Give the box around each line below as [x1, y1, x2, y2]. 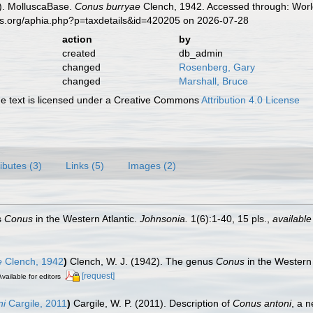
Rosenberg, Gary [178, 61, 255, 73]
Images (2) [128, 159, 176, 171]
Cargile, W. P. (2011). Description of [73, 298, 233, 310]
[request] [82, 270, 115, 281]
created [61, 47, 96, 59]
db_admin [178, 47, 223, 59]
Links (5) [66, 159, 104, 171]
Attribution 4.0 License [201, 94, 300, 105]
